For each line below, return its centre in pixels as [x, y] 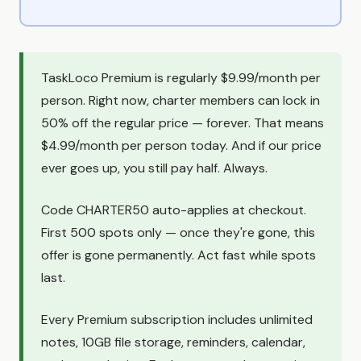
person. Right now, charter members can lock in [180, 100]
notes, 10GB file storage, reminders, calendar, [173, 342]
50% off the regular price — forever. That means [183, 122]
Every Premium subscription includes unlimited [177, 319]
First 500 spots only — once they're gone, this [178, 232]
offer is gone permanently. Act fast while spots [178, 255]
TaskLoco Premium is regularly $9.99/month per [181, 77]
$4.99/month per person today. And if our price [181, 145]
